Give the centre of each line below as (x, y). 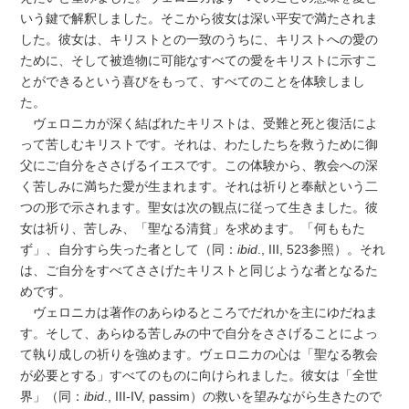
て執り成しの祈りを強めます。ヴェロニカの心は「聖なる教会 (199, 354)
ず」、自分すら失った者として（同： (129, 249)
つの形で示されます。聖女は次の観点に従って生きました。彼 (199, 207)
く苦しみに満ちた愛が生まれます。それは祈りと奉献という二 (199, 186)
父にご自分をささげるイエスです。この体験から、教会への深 (199, 165)
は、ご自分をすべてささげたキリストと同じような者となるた (199, 270)
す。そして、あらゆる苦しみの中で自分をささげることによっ (199, 333)
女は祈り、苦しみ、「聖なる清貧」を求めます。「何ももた (193, 228)
